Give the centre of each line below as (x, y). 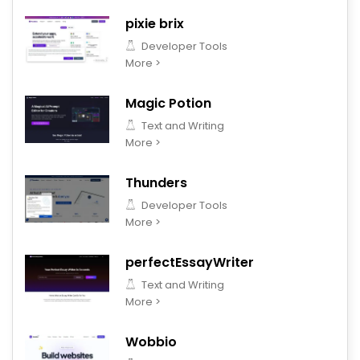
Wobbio (151, 342)
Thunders (156, 183)
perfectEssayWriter (190, 262)
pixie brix (155, 24)
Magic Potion (168, 103)
